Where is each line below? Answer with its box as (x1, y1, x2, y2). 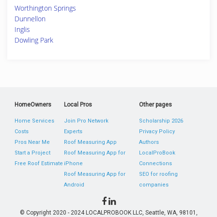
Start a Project (15, 150, 50, 156)
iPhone (64, 160, 83, 167)
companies (139, 182, 169, 188)
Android (64, 182, 85, 188)
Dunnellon (15, 14, 46, 23)
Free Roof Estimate (15, 160, 63, 167)
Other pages (139, 101, 172, 108)
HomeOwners (15, 101, 51, 108)
